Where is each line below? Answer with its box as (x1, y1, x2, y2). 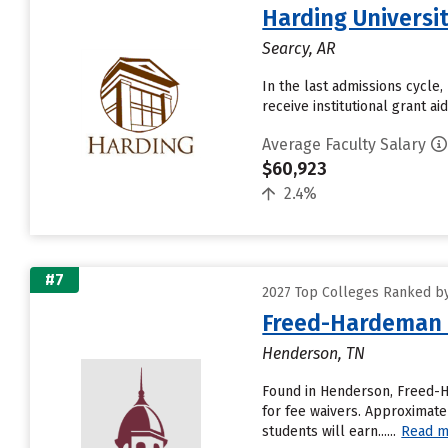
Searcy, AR (262, 39, 337, 58)
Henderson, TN (262, 344, 366, 363)
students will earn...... (262, 423, 397, 440)
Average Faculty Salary (262, 135, 427, 154)
